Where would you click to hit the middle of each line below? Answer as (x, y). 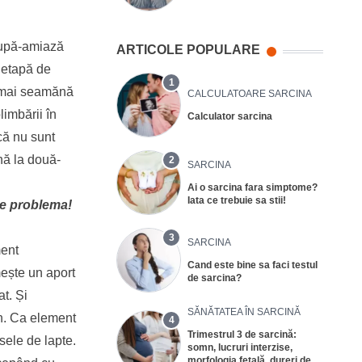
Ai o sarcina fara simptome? (253, 187)
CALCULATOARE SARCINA (250, 93)
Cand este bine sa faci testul (253, 265)
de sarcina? (215, 278)
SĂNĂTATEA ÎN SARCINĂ (244, 311)
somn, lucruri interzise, (240, 347)
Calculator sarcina (230, 116)
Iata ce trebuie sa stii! (237, 200)
